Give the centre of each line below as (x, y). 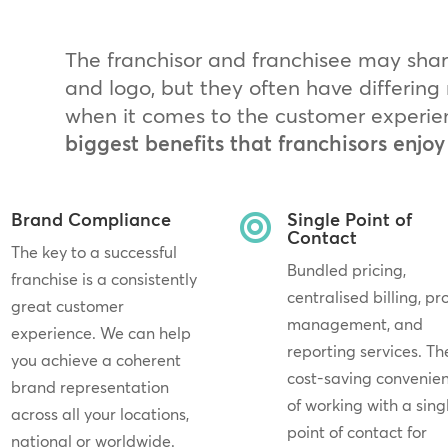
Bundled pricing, (347, 269)
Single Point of (350, 219)
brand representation (89, 386)
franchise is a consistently (103, 278)
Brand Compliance (90, 219)
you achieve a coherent (95, 359)
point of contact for (357, 431)
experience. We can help (100, 332)
